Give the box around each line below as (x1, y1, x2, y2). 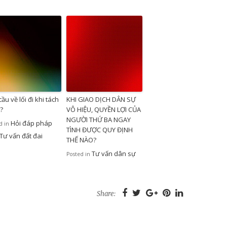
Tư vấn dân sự (92, 149, 136, 159)
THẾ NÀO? (66, 135, 96, 145)
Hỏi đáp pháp (11, 119, 52, 128)
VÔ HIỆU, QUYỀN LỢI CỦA (66, 105, 141, 115)
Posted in (66, 150, 92, 158)
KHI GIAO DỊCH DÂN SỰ (66, 95, 136, 104)
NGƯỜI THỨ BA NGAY (66, 115, 131, 125)
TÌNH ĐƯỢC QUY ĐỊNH (66, 125, 133, 135)
